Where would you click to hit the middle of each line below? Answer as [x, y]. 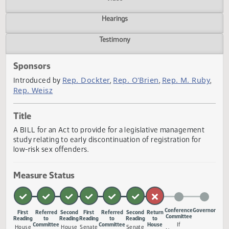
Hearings [127, 46]
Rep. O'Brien [151, 114]
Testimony [127, 69]
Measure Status [49, 220]
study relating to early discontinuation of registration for [119, 181]
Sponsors [35, 99]
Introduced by [42, 115]
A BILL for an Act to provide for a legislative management [121, 170]
